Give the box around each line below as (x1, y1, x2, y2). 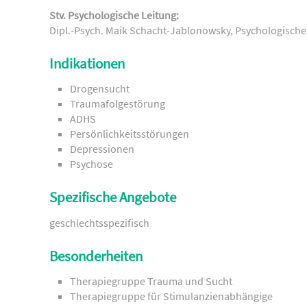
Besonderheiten (49, 247, 143, 265)
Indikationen (49, 54, 125, 73)
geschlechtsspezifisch (49, 215, 149, 230)
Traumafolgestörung (70, 97, 165, 111)
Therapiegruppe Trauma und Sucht (70, 273, 232, 288)
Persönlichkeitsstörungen (70, 127, 189, 141)
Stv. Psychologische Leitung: (49, 8, 179, 22)
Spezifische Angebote (49, 188, 176, 207)
